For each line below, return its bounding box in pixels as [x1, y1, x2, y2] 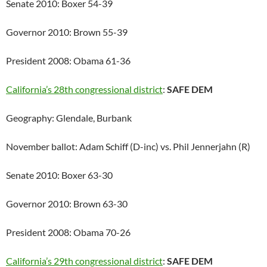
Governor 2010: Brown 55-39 [6, 26, 128, 38]
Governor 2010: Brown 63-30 [6, 198, 128, 210]
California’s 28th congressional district [6, 83, 163, 95]
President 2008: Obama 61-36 [6, 55, 131, 67]
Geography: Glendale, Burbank [6, 112, 132, 124]
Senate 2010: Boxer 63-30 [6, 169, 113, 181]
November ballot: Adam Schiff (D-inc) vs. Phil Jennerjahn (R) [6, 141, 250, 153]
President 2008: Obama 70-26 [6, 226, 131, 238]
